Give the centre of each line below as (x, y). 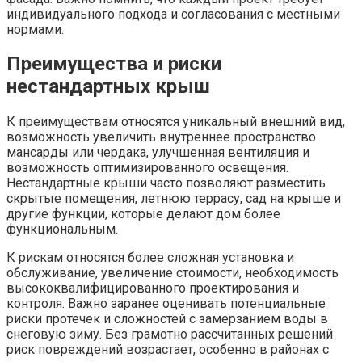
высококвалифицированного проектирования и (153, 288)
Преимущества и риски (114, 64)
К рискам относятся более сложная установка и (150, 258)
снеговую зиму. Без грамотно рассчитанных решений (170, 335)
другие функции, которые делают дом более (143, 214)
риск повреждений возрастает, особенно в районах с (168, 350)
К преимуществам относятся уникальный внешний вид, (176, 122)
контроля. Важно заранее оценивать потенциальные (166, 304)
